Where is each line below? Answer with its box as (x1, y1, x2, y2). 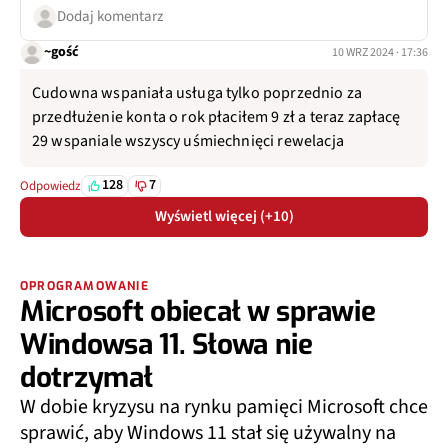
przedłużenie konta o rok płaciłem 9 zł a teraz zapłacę (32, 105, 401, 128)
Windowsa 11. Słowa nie (20, 325, 313, 363)
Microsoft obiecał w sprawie (20, 292, 376, 330)
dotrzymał (20, 358, 153, 396)
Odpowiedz (20, 176, 81, 195)
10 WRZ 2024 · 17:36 (332, 43, 428, 61)
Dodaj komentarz (57, 5, 163, 27)
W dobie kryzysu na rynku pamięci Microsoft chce (20, 392, 428, 421)
